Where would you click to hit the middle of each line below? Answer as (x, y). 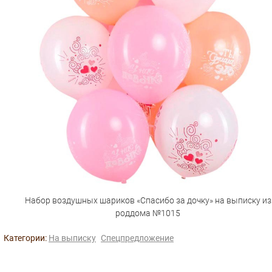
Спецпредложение (137, 238)
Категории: (26, 238)
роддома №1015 (148, 213)
